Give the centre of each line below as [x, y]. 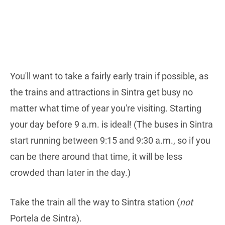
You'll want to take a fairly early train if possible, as [109, 76]
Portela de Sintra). [46, 218]
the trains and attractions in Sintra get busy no [101, 92]
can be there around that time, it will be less [96, 157]
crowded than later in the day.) [70, 173]
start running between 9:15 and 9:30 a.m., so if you [110, 141]
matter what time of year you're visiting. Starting [106, 108]
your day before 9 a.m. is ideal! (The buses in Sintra [111, 125]
